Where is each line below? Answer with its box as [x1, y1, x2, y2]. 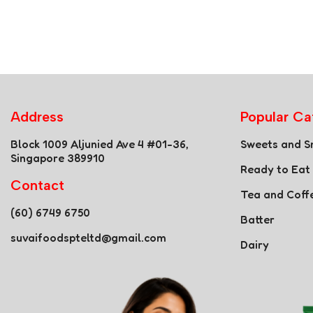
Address [10, 108, 64, 125]
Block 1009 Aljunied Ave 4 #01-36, [10, 137, 189, 151]
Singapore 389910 [10, 151, 105, 165]
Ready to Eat [240, 162, 310, 176]
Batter [240, 212, 275, 226]
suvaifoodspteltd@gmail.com [10, 231, 166, 245]
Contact [10, 177, 64, 194]
